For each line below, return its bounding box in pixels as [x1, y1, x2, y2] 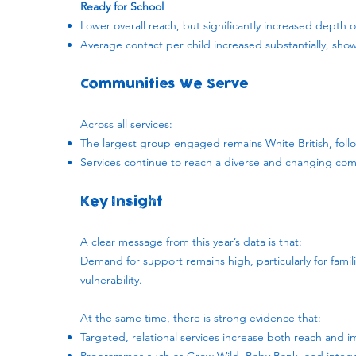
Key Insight [80, 195, 163, 208]
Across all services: [80, 117, 172, 131]
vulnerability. [80, 273, 142, 287]
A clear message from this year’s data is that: [80, 234, 302, 249]
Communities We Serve [80, 78, 248, 91]
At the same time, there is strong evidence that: [80, 311, 321, 325]
